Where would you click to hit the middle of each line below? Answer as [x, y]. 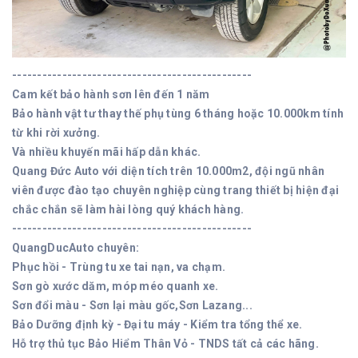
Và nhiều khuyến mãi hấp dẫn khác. [107, 151]
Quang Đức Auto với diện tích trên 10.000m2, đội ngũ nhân [168, 171]
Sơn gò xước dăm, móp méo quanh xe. [115, 286]
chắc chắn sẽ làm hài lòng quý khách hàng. [128, 209]
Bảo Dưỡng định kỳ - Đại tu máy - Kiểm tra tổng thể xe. [157, 324]
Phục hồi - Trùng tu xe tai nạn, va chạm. [119, 267]
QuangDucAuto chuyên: [76, 247]
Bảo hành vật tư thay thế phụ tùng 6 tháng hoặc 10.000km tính [178, 113]
